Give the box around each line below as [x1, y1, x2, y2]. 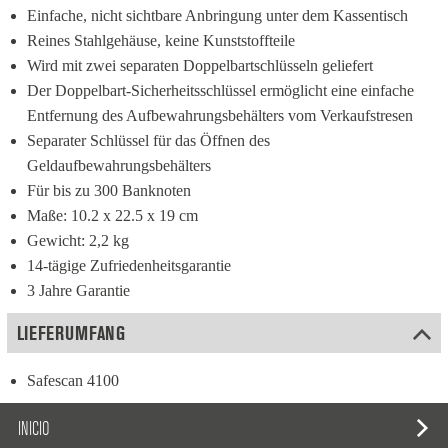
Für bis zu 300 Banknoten [27, 181, 191, 199]
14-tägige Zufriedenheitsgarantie [27, 256, 231, 274]
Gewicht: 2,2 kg [27, 231, 129, 249]
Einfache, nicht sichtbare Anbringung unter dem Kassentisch [27, 6, 408, 24]
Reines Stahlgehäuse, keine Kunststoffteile [27, 31, 295, 49]
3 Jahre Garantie [27, 281, 130, 299]
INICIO [18, 415, 50, 440]
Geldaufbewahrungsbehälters [27, 156, 211, 174]
